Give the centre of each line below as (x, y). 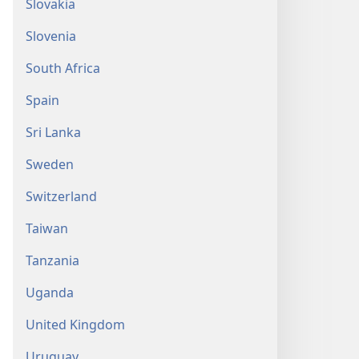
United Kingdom (75, 325)
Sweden (50, 164)
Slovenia (51, 36)
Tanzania (52, 260)
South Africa (63, 68)
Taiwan (47, 228)
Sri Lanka (53, 132)
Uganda (50, 292)
